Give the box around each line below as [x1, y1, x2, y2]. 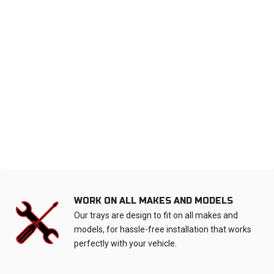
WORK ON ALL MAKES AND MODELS [74, 196, 233, 207]
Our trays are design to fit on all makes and [74, 210, 238, 221]
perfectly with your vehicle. [74, 239, 177, 249]
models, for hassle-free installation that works [74, 224, 251, 235]
